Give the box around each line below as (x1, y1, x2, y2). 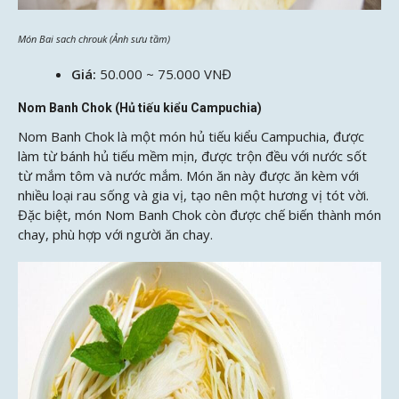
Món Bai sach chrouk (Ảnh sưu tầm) (18, 31, 170, 45)
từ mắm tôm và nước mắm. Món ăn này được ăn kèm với (18, 167, 359, 185)
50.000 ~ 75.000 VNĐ (100, 65, 232, 84)
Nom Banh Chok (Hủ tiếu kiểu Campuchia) (18, 101, 262, 116)
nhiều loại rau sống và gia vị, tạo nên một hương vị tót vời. (18, 186, 369, 205)
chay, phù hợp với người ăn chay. (18, 225, 213, 244)
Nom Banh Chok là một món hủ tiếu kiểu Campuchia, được (18, 127, 364, 146)
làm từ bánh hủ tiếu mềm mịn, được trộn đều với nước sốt (18, 147, 367, 166)
